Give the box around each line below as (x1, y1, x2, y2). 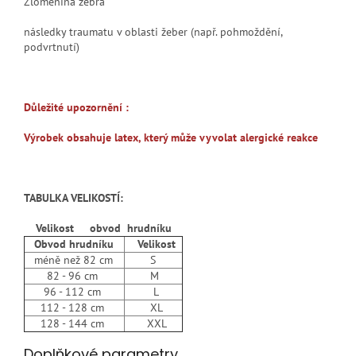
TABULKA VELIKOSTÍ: (24, 190, 123, 205)
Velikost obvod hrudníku (35, 220, 172, 235)
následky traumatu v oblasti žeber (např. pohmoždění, (24, 24, 282, 39)
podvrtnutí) (24, 39, 79, 54)
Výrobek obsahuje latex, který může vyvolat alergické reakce (24, 130, 318, 145)
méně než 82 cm (25, 252, 113, 267)
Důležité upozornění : (24, 99, 129, 114)
